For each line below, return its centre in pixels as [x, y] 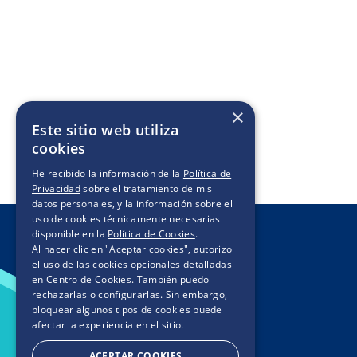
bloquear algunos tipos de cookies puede [127, 310]
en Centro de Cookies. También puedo [121, 279]
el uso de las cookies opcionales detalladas [132, 264]
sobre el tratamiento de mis [147, 188]
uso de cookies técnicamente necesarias [126, 219]
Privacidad [56, 188]
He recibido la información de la [108, 173]
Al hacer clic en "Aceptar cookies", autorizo [132, 249]
